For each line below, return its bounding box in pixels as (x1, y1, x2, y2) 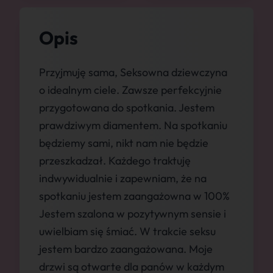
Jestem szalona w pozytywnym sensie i (39, 207, 226, 221)
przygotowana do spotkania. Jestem (39, 101, 214, 115)
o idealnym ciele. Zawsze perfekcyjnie (39, 83, 222, 97)
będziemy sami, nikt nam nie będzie (39, 136, 208, 150)
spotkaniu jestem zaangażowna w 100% (39, 189, 230, 203)
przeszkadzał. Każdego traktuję (39, 154, 191, 168)
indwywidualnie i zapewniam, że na (39, 171, 207, 185)
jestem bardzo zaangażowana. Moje (39, 242, 213, 256)
